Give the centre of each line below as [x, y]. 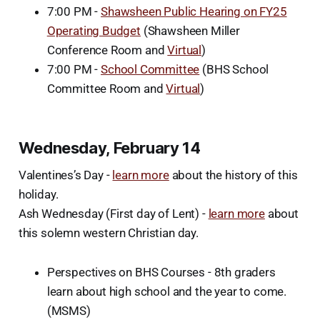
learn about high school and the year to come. [167, 291]
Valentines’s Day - [65, 175]
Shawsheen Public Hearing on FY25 [194, 11]
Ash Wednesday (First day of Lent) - [113, 213]
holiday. [38, 194]
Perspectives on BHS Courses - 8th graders [161, 272]
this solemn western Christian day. [108, 232]
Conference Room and [107, 50]
